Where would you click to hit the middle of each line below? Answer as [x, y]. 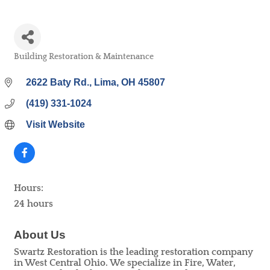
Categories [33, 65]
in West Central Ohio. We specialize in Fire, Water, [125, 263]
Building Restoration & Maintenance [84, 57]
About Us [40, 235]
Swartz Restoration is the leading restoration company [133, 252]
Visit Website [55, 124]
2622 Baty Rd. [58, 82]
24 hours [33, 204]
